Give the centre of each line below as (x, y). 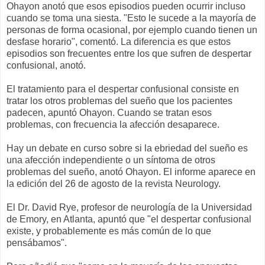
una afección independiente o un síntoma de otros (111, 160)
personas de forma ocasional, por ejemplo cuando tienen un (132, 30)
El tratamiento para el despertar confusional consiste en (123, 89)
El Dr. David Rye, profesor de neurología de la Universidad (129, 208)
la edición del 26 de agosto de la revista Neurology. (114, 184)
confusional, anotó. (46, 66)
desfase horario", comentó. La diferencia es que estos (119, 42)
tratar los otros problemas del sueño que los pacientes (119, 101)
